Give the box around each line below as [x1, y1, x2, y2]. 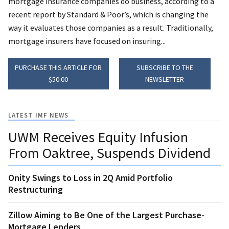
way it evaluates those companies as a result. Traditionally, [8, 22, 213, 33]
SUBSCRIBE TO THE [136, 62, 193, 72]
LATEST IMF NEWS [8, 110, 69, 120]
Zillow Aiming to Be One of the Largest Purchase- [8, 209, 204, 221]
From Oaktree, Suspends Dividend [8, 143, 211, 162]
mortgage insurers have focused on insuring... [8, 35, 166, 46]
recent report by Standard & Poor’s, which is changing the [8, 9, 209, 19]
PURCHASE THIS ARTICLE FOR [15, 62, 102, 72]
